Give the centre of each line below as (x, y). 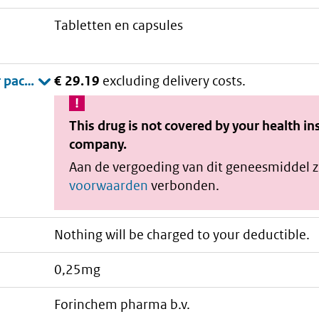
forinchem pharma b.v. (126, 305)
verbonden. (184, 185)
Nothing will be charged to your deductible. (182, 234)
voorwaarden (109, 185)
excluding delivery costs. (174, 80)
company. (98, 144)
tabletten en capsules (122, 26)
